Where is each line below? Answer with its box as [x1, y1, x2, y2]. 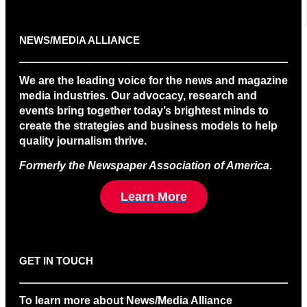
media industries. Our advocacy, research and [19, 89, 257, 101]
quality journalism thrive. [19, 134, 147, 147]
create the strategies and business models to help [19, 119, 278, 132]
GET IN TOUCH [19, 255, 93, 267]
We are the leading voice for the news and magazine [19, 74, 288, 86]
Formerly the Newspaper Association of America [19, 160, 269, 172]
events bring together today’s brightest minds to [19, 104, 269, 116]
